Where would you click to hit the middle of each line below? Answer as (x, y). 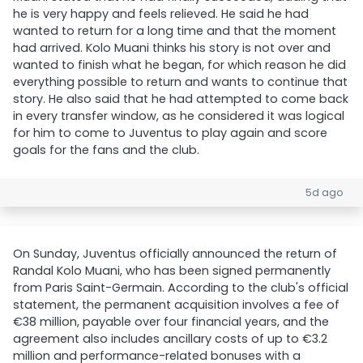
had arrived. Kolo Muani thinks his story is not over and (172, 48)
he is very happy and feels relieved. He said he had (161, 14)
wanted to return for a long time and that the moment (175, 31)
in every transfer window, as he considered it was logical (179, 116)
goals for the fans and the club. (106, 150)
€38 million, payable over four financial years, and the (171, 322)
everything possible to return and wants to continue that (180, 82)
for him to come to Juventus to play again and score (170, 133)
